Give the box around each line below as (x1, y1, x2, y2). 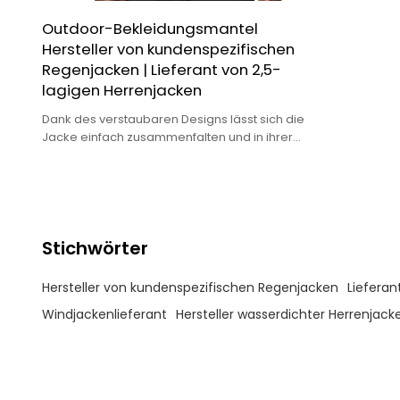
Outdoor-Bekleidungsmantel (41, 17, 258, 39)
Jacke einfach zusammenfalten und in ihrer (41, 128, 293, 146)
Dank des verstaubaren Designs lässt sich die (41, 110, 304, 128)
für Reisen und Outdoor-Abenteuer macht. (41, 163, 287, 181)
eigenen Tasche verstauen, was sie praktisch (41, 146, 304, 163)
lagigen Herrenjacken (41, 79, 202, 101)
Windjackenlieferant (41, 305, 167, 323)
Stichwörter (41, 236, 148, 262)
